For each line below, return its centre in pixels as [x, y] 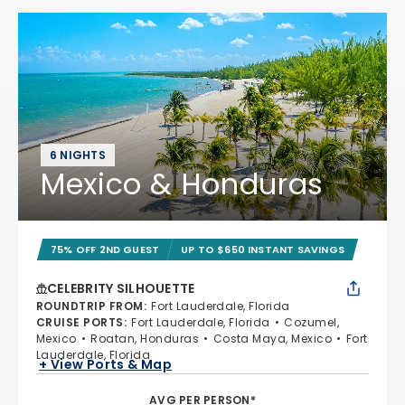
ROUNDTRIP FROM [90, 306]
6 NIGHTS [78, 155]
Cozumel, [312, 322]
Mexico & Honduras [182, 184]
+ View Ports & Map [106, 364]
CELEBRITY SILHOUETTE [121, 288]
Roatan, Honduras [145, 339]
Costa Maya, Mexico [273, 339]
